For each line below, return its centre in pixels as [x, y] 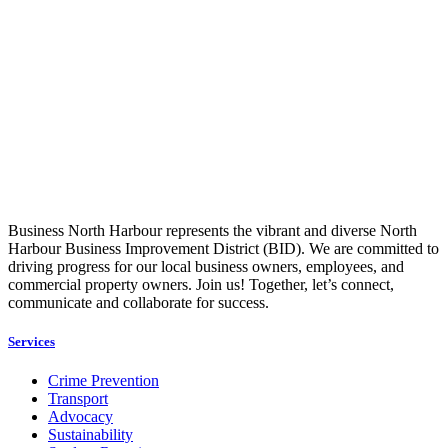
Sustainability [90, 435]
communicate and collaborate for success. [138, 302]
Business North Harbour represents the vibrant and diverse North [212, 230]
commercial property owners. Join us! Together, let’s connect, [201, 284]
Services [31, 342]
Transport [78, 399]
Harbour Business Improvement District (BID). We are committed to [223, 248]
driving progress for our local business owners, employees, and [206, 266]
